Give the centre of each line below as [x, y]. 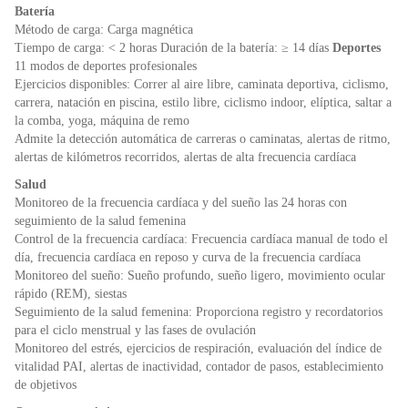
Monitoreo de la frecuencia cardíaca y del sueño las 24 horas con [181, 203]
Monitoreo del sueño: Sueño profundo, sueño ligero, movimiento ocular [200, 276]
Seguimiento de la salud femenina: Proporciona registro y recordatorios [199, 312]
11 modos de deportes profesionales [106, 66]
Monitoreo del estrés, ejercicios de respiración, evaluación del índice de [198, 349]
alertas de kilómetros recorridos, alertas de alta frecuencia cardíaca [185, 158]
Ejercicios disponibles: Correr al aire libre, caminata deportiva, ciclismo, [202, 85]
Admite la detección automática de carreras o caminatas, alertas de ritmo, [203, 139]
